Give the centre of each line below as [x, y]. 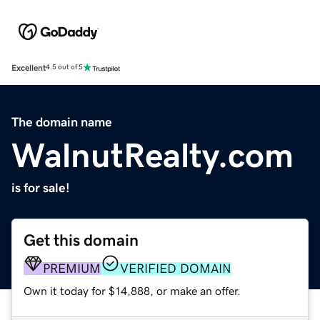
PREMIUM [72, 268]
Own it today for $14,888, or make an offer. [132, 290]
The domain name [62, 122]
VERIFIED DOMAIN [176, 268]
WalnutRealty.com [152, 155]
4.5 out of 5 [64, 67]
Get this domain [81, 240]
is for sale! [41, 187]
